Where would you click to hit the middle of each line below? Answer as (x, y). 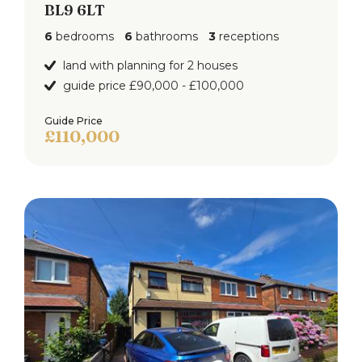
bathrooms (165, 36)
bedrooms (83, 36)
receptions (247, 36)
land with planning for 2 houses (150, 65)
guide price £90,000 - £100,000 (154, 85)
